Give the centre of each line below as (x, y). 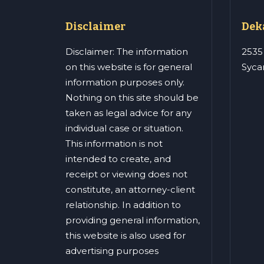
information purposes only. (125, 82)
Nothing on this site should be (132, 98)
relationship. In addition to (123, 205)
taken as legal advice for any (128, 113)
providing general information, (133, 220)
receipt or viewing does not (126, 174)
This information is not (114, 144)
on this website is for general (129, 67)
